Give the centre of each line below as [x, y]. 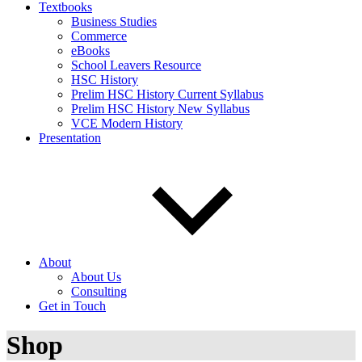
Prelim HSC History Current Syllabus [167, 94]
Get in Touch [72, 306]
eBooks [90, 51]
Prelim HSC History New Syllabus [160, 109]
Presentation [70, 138]
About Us [96, 277]
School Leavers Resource [136, 65]
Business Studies [114, 21]
